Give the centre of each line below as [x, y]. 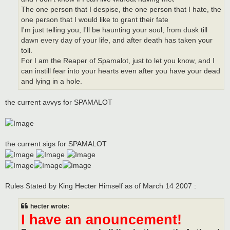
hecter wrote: [50, 206]
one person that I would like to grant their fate [95, 20]
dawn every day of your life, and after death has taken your [117, 40]
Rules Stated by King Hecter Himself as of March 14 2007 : [101, 186]
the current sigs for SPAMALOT [56, 143]
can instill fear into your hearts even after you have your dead [121, 71]
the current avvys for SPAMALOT [59, 102]
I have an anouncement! [101, 219]
